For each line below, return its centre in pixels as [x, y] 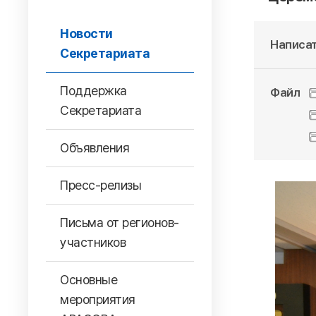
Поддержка [93, 91]
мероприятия [98, 299]
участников [93, 242]
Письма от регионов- [120, 223]
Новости [86, 34]
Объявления [95, 148]
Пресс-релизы [101, 185]
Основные [89, 280]
